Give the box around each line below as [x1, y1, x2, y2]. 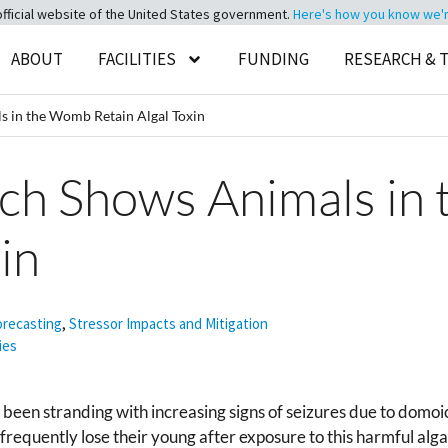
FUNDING [238, 48, 310, 70]
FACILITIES [98, 48, 177, 70]
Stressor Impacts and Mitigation [69, 314, 268, 333]
